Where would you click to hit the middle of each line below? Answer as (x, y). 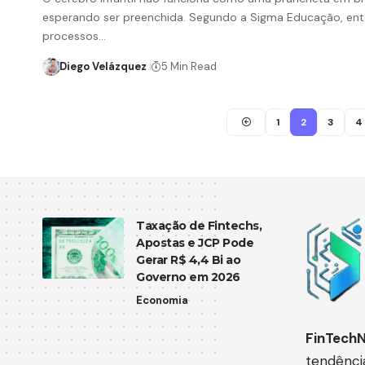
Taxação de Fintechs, (199, 226)
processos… (74, 36)
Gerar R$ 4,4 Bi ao (188, 260)
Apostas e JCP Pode (195, 243)
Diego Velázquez (103, 67)
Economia (162, 301)
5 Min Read (189, 67)
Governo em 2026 (188, 277)
